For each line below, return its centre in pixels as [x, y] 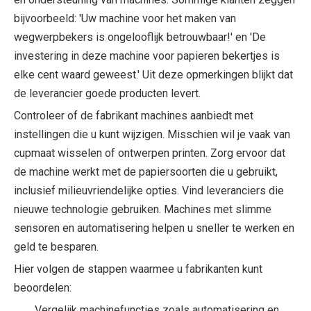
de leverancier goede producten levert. [107, 93]
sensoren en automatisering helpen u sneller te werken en [154, 228]
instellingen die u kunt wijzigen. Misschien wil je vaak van [152, 134]
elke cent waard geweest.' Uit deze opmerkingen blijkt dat [153, 74]
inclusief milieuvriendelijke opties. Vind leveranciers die [149, 190]
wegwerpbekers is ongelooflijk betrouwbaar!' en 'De [140, 37]
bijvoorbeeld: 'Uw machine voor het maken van [125, 18]
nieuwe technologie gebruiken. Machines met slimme [143, 209]
